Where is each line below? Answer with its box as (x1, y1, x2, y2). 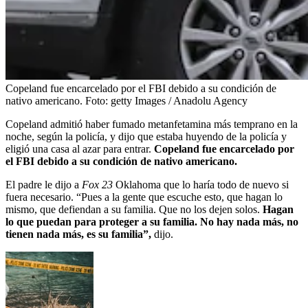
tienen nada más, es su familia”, (5, 228, 154, 240)
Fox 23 (82, 178, 113, 190)
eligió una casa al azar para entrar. (5, 142, 154, 155)
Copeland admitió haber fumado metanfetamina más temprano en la (5, 118, 298, 130)
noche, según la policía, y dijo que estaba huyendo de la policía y (5, 130, 287, 142)
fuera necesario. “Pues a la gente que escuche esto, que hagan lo (5, 190, 283, 203)
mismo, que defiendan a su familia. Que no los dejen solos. (5, 203, 263, 215)
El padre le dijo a (5, 178, 82, 190)
